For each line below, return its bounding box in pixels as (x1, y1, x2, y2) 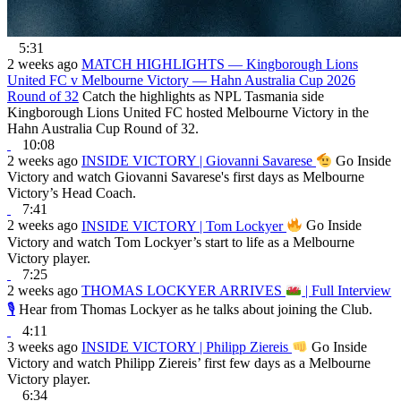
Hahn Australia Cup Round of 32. (7, 120, 199, 136)
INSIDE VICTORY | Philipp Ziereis (81, 339, 292, 355)
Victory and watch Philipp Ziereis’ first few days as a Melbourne (7, 355, 371, 371)
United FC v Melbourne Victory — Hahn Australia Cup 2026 (7, 72, 355, 88)
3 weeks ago (7, 339, 78, 355)
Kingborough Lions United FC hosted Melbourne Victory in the (7, 104, 369, 120)
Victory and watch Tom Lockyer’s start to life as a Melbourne (7, 234, 354, 250)
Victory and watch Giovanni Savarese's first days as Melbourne (7, 169, 364, 185)
